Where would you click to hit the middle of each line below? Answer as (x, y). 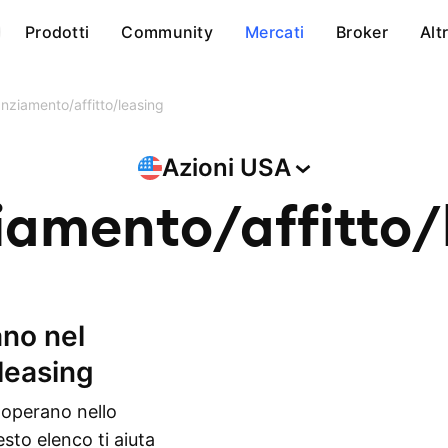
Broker (362, 32)
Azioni (200, 167)
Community (167, 32)
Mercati (275, 32)
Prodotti (57, 32)
